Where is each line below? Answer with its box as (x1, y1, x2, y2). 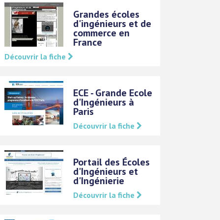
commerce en (73, 26, 130, 39)
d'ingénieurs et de (73, 17, 152, 30)
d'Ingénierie (73, 174, 125, 187)
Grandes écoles (73, 7, 140, 21)
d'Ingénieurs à (73, 95, 135, 109)
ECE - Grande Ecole (73, 86, 153, 99)
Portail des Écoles (73, 155, 150, 168)
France (73, 35, 103, 49)
